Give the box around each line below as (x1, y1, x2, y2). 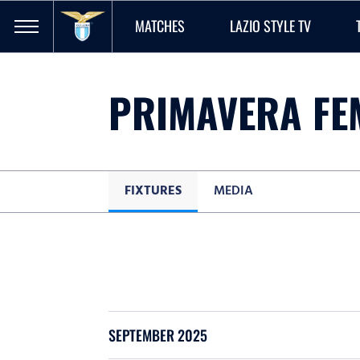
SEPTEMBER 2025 (108, 325, 207, 346)
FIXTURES (125, 180, 182, 201)
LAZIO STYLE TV (230, 14, 311, 36)
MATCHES (135, 14, 185, 36)
